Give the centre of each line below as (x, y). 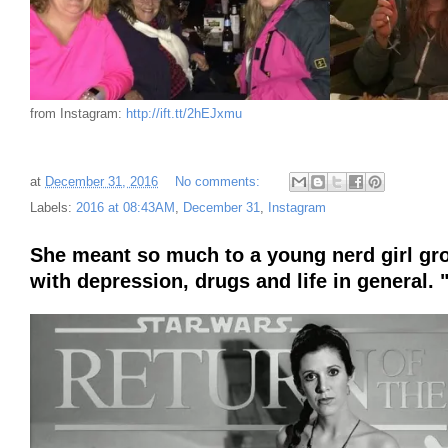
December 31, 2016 (101, 181)
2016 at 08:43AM (125, 208)
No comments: (219, 181)
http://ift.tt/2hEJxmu (184, 114)
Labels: (53, 208)
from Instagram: (78, 114)
